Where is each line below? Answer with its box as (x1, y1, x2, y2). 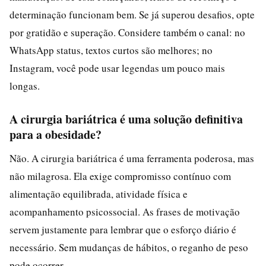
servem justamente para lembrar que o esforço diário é (9, 222, 236, 236)
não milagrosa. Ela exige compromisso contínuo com (9, 169, 231, 183)
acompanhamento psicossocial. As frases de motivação (9, 204, 240, 218)
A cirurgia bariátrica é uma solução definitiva (9, 110, 243, 128)
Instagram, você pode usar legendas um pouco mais (9, 61, 225, 75)
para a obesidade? (9, 125, 102, 143)
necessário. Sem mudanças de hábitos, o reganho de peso (9, 240, 248, 254)
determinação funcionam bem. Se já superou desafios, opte (9, 7, 255, 21)
